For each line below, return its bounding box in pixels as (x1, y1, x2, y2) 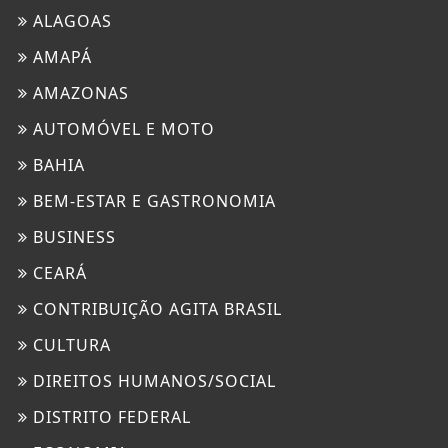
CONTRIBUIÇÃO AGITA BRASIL (28, 298, 282, 321)
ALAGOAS (28, 10, 112, 33)
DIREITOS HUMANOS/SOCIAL (28, 370, 276, 393)
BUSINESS (28, 226, 116, 249)
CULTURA (28, 334, 111, 357)
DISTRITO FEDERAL (28, 406, 191, 429)
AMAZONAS (28, 82, 129, 105)
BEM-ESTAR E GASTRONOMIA (28, 190, 276, 213)
